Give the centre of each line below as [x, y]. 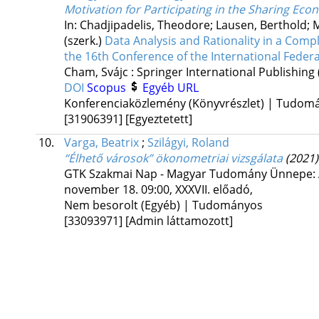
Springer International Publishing [225, 72]
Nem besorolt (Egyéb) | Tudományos [163, 205]
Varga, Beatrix [101, 143]
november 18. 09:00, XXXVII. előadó [157, 190]
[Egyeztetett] [158, 119]
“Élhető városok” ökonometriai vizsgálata [173, 158]
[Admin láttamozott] [179, 221]
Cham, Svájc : [100, 72]
